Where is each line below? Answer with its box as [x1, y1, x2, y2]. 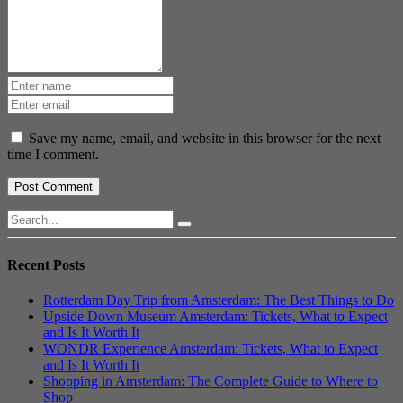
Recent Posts [7, 257, 85, 273]
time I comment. [7, 146, 99, 162]
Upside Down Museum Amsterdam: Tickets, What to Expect [43, 309, 388, 325]
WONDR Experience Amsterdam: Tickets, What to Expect [43, 341, 378, 357]
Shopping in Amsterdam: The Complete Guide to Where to [43, 373, 378, 390]
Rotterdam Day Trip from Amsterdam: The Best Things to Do [43, 292, 394, 309]
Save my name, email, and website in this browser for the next [29, 130, 381, 146]
